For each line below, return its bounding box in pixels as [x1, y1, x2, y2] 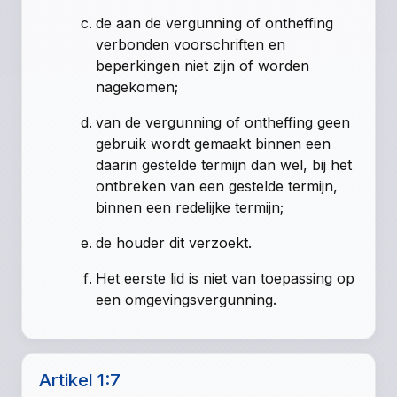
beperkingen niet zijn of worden [96, 57, 310, 75]
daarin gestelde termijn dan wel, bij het [96, 156, 353, 175]
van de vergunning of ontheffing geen [96, 113, 351, 132]
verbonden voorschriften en [96, 35, 286, 54]
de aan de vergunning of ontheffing [96, 14, 334, 33]
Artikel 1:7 [39, 370, 121, 392]
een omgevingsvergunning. [96, 291, 277, 309]
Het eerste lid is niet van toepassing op [96, 269, 355, 288]
